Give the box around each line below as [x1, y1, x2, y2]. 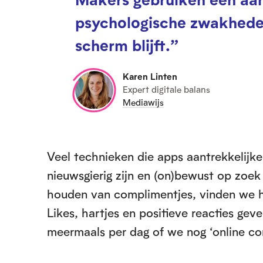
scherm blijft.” [75, 35, 178, 55]
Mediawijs [123, 97, 164, 108]
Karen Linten [123, 71, 177, 82]
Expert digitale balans [123, 84, 210, 95]
